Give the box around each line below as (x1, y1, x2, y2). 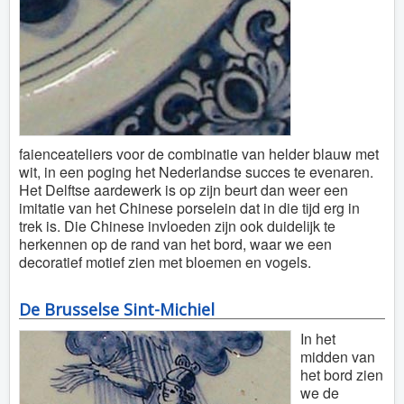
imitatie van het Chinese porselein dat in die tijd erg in (19, 197, 360, 218)
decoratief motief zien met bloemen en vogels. (19, 252, 311, 272)
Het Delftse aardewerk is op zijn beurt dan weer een (19, 179, 348, 200)
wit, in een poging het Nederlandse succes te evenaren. (19, 161, 373, 182)
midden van (300, 346, 375, 367)
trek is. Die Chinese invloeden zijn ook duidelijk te (19, 216, 335, 236)
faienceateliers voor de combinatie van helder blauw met (19, 143, 379, 164)
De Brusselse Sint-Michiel (19, 298, 215, 320)
